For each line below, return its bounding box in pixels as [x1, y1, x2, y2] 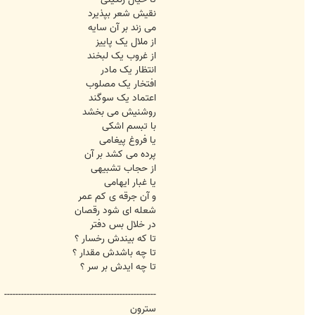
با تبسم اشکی [102, 118, 156, 135]
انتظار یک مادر [101, 62, 156, 79]
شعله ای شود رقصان [75, 202, 156, 219]
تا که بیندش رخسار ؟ [75, 231, 156, 247]
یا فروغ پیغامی [99, 132, 156, 149]
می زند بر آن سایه [88, 20, 156, 37]
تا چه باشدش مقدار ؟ [72, 245, 156, 262]
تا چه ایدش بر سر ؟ [80, 259, 156, 276]
